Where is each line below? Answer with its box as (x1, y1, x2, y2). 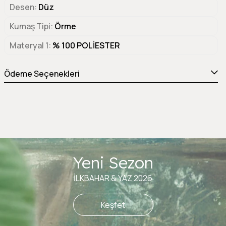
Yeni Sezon (73, 152, 153, 173)
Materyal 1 (10, 39, 48, 51)
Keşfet (101, 199, 125, 210)
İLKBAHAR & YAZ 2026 (74, 172, 152, 184)
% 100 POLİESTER (52, 39, 120, 51)
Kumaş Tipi (10, 20, 50, 32)
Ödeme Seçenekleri (4, 68, 80, 79)
